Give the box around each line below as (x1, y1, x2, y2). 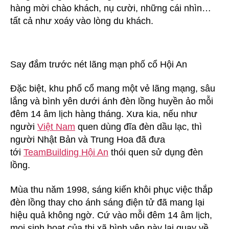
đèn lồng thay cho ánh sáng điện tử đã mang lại (10, 197, 204, 208)
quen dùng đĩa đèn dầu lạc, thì (75, 122, 202, 132)
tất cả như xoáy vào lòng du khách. (10, 15, 153, 26)
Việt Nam (37, 122, 75, 132)
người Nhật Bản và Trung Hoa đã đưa (10, 134, 165, 145)
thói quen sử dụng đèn (108, 147, 203, 158)
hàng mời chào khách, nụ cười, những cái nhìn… (10, 3, 211, 13)
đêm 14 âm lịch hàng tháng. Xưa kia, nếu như (10, 109, 197, 120)
